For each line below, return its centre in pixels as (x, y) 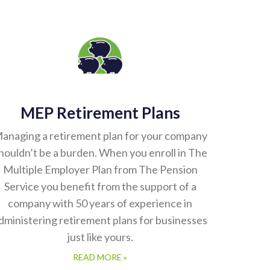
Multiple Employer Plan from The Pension (100, 170)
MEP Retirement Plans (100, 113)
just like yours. (100, 237)
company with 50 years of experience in (100, 204)
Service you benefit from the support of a (100, 187)
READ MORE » (100, 258)
